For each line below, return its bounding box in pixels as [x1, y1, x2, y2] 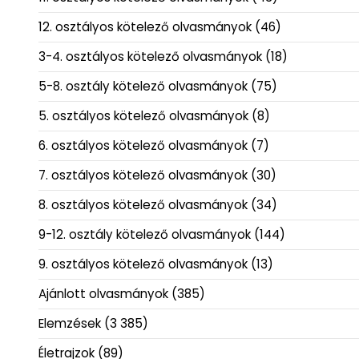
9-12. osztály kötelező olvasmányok [38, 226, 251, 244]
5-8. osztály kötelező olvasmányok [38, 78, 248, 95]
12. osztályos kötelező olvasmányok [38, 18, 252, 36]
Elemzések [38, 315, 101, 333]
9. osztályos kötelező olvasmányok [38, 256, 248, 273]
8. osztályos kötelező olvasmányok [38, 196, 248, 214]
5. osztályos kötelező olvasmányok [38, 107, 248, 125]
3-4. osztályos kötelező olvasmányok [38, 48, 262, 66]
